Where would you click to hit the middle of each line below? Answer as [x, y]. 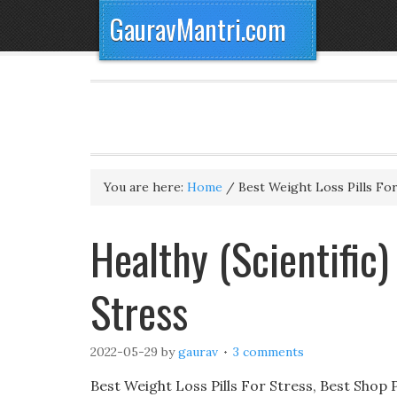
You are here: [145, 187]
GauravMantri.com [198, 29]
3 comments [269, 352]
